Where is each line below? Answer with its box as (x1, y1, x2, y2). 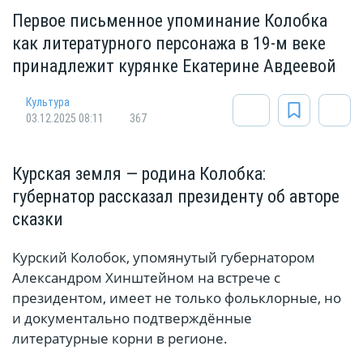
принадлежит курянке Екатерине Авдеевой (12, 56, 336, 77)
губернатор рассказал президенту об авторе (12, 186, 340, 207)
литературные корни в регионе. (12, 329, 228, 348)
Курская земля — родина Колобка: (12, 164, 266, 185)
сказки (12, 209, 63, 230)
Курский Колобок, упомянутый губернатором (12, 248, 315, 267)
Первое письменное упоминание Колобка (12, 11, 327, 32)
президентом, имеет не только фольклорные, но (12, 288, 341, 308)
